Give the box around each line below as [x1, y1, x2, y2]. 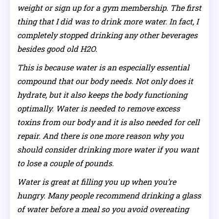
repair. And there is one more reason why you [17, 130, 184, 141]
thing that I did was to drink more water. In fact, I [17, 16, 198, 26]
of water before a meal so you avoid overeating [17, 203, 189, 214]
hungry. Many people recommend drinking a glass [17, 190, 201, 200]
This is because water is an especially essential [17, 62, 189, 72]
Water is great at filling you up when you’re [17, 176, 176, 187]
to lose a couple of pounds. [17, 157, 114, 168]
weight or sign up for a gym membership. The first [17, 2, 201, 13]
